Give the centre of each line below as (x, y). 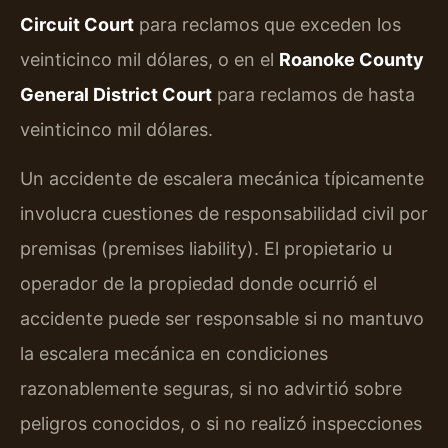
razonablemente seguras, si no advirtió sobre (211, 389)
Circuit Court (77, 25)
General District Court (116, 95)
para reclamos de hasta (313, 95)
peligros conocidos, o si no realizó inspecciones (221, 424)
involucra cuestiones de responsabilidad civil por (224, 214)
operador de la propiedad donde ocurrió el (198, 284)
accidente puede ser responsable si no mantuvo (222, 319)
